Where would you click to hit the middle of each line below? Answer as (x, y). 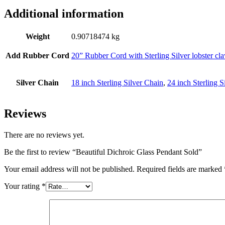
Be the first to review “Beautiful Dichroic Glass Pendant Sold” (103, 152)
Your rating (23, 186)
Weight (37, 36)
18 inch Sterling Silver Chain (117, 82)
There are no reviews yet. (44, 135)
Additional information (64, 13)
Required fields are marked (180, 169)
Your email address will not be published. (69, 169)
